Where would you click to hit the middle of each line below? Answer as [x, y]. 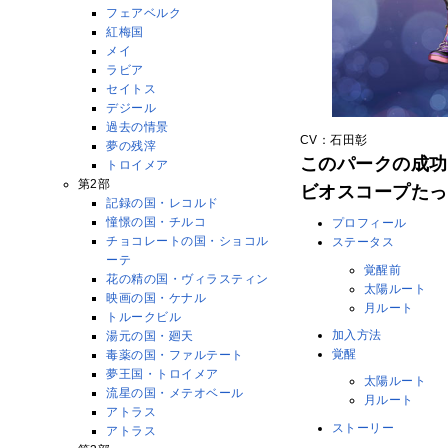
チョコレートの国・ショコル [187, 240]
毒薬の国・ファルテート [175, 354]
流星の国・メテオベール [175, 392]
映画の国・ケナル [156, 297]
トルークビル [144, 316]
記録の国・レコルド [162, 202]
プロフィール [369, 223]
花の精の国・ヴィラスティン [187, 278]
